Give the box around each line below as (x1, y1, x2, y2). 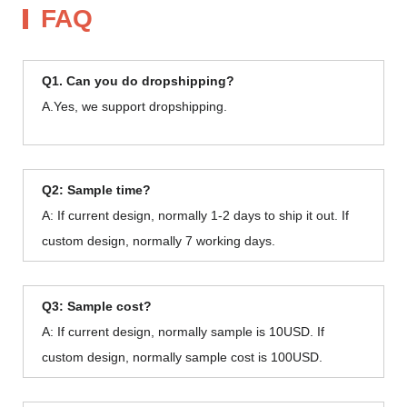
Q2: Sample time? (42, 182, 151, 197)
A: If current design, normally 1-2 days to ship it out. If (42, 207, 349, 223)
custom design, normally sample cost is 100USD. (42, 349, 323, 364)
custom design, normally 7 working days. (42, 233, 275, 248)
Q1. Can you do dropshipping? (42, 73, 234, 88)
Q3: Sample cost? (42, 298, 152, 313)
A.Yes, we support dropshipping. (42, 98, 227, 114)
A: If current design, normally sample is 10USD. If (42, 323, 324, 339)
